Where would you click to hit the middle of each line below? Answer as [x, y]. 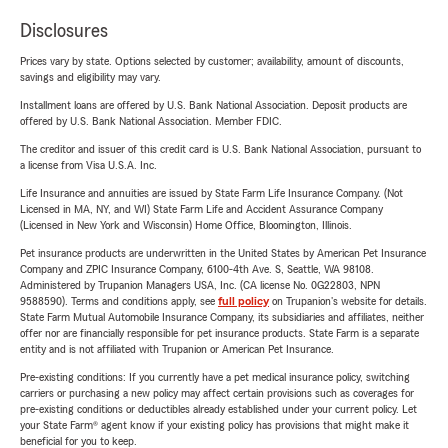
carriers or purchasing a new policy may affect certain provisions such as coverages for [217, 393]
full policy [243, 301]
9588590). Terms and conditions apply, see [119, 301]
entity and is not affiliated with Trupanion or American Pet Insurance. [177, 349]
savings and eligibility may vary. [90, 77]
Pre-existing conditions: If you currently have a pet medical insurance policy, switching [215, 377]
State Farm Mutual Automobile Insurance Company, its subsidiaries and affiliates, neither [222, 317]
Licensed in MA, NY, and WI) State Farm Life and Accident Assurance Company [201, 209]
